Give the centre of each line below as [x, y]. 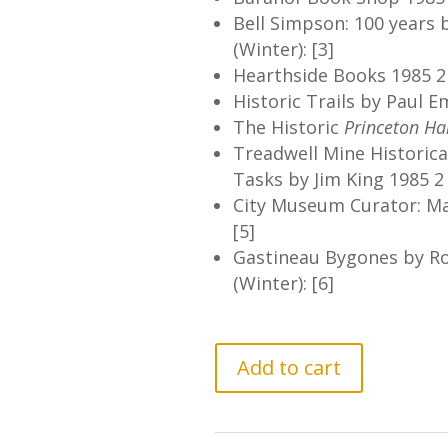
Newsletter [261, 393]
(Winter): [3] [283, 49]
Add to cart [288, 367]
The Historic [288, 127]
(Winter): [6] [283, 283]
